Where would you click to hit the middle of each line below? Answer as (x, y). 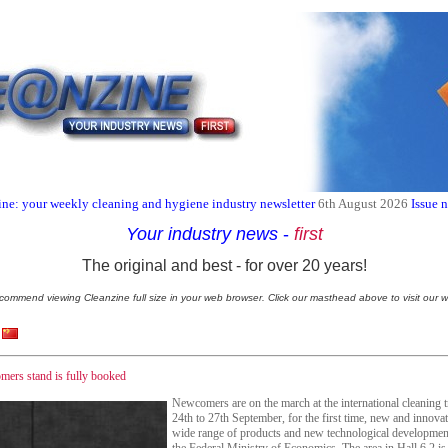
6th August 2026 (362, 203)
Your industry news (204, 234)
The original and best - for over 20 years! (224, 265)
